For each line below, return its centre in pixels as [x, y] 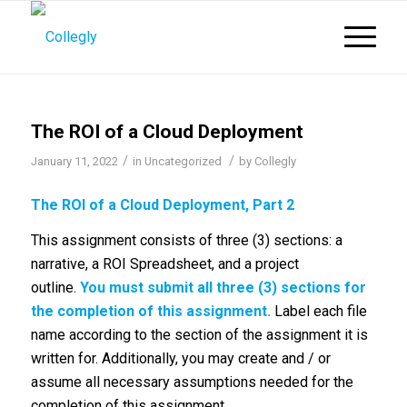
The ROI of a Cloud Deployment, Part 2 [162, 204]
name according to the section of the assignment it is [199, 335]
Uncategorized [183, 161]
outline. [55, 288]
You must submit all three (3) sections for [223, 288]
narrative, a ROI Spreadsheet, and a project [164, 264]
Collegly [275, 161]
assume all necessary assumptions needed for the [192, 382]
